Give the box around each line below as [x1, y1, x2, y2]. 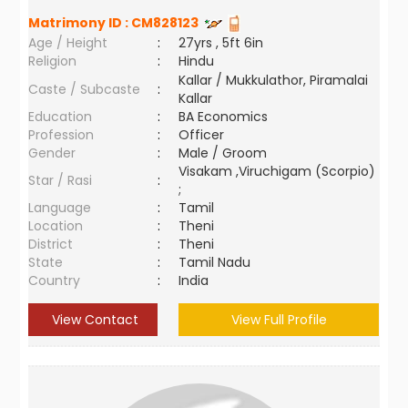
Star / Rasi [28, 171, 93, 189]
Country [28, 271, 81, 290]
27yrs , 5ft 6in [178, 34, 264, 52]
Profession [28, 126, 95, 144]
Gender [28, 144, 76, 162]
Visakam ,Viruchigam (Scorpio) [178, 162, 376, 180]
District [28, 235, 74, 253]
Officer [178, 126, 225, 144]
